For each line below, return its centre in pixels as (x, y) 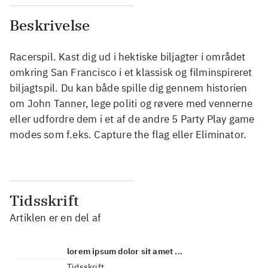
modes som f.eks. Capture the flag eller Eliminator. (128, 134)
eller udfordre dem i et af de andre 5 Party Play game (132, 119)
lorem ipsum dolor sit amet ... (125, 251)
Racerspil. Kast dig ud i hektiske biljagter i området (128, 57)
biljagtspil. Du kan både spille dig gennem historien (129, 88)
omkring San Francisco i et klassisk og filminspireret (131, 72)
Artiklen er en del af (56, 217)
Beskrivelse (50, 25)
